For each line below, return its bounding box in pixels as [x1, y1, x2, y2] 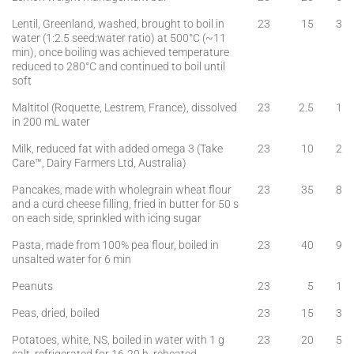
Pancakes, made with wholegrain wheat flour [12, 183, 232, 197]
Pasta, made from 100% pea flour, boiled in [12, 238, 219, 252]
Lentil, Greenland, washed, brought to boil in [12, 17, 224, 31]
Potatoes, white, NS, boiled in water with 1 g [12, 333, 224, 347]
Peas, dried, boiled [12, 306, 100, 320]
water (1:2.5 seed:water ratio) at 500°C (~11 [12, 31, 226, 45]
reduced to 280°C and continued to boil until [12, 59, 225, 73]
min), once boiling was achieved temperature [12, 45, 229, 59]
